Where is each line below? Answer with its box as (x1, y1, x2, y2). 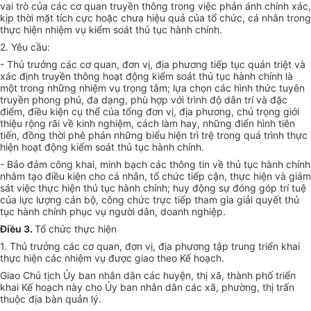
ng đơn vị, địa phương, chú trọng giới (131, 106, 299, 118)
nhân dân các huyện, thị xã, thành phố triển (96, 269, 296, 282)
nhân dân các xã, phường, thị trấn (137, 281, 294, 294)
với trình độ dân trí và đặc (168, 94, 287, 106)
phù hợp (131, 94, 168, 106)
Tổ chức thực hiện (35, 223, 117, 235)
